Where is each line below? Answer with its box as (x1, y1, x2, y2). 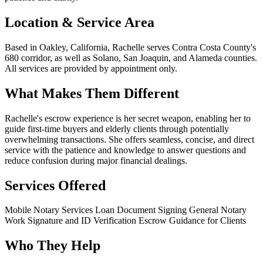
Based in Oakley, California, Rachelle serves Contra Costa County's (5, 42, 256, 52)
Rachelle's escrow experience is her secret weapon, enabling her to (5, 113, 251, 123)
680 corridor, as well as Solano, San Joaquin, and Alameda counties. (5, 52, 257, 63)
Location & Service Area (5, 14, 154, 30)
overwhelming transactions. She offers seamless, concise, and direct (5, 134, 254, 144)
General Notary (189, 205, 247, 215)
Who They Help (5, 238, 100, 254)
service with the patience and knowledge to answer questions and (5, 144, 246, 155)
